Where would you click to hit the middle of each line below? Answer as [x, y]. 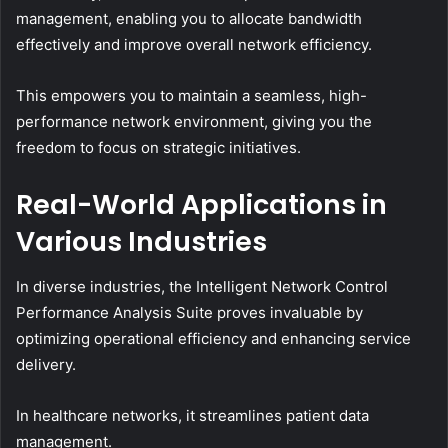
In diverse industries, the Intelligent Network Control [202, 286]
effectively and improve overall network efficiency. [194, 45]
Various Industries [141, 242]
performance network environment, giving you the [194, 122]
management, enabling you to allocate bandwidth [189, 19]
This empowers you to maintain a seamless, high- [191, 96]
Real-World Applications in [201, 205]
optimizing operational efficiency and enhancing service [213, 338]
